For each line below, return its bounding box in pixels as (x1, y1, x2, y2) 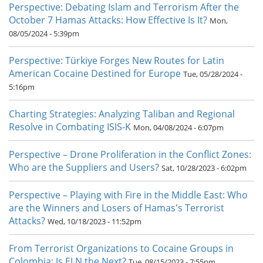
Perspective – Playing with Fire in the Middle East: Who (9, 188, 248, 202)
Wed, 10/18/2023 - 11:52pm (48, 216, 141, 227)
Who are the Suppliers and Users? (9, 161, 159, 174)
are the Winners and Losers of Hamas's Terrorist (9, 201, 224, 215)
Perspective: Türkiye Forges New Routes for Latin (9, 54, 224, 68)
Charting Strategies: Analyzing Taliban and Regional (9, 107, 235, 121)
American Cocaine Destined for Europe (9, 67, 181, 80)
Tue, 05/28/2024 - (183, 69, 242, 80)
